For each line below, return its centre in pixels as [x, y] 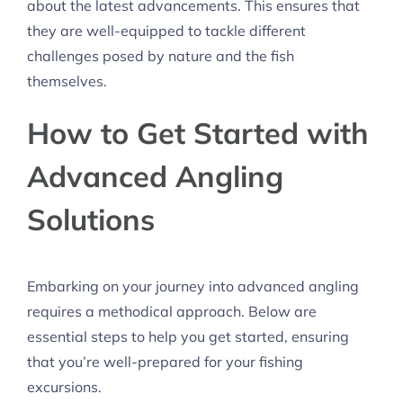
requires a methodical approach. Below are [172, 312]
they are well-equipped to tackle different [166, 31]
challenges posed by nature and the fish [161, 56]
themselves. [67, 81]
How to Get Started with [198, 133]
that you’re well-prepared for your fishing [165, 362]
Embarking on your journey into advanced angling [193, 287]
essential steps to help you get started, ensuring [188, 337]
